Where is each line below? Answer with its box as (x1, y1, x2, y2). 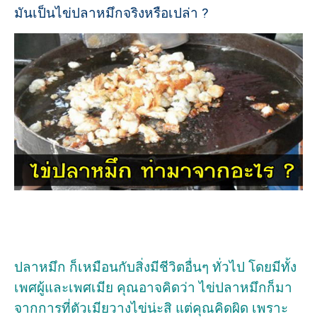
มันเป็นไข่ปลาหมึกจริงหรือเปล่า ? (14, 5, 208, 21)
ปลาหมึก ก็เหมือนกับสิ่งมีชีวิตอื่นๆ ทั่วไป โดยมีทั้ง (14, 258, 296, 275)
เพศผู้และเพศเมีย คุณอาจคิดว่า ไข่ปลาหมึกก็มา (14, 279, 292, 296)
